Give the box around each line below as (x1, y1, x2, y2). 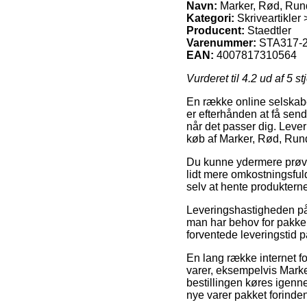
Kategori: (186, 12, 234, 24)
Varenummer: (186, 36, 256, 49)
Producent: (186, 24, 245, 36)
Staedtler (247, 24, 291, 36)
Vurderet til (186, 72, 242, 84)
